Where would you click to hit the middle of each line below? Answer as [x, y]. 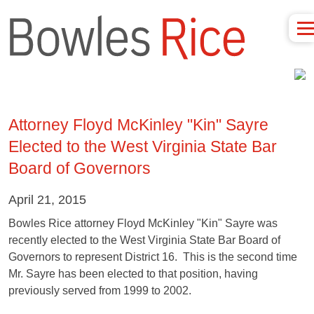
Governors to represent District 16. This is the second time [153, 257]
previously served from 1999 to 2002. [100, 290]
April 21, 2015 [47, 199]
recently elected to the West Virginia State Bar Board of [144, 240]
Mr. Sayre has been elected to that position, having [133, 273]
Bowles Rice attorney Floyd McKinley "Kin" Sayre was [143, 223]
